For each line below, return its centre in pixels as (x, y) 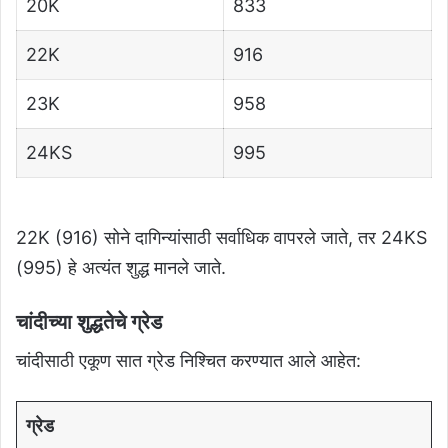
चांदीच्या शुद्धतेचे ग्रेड (89, 322)
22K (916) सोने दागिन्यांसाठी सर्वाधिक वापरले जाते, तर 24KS (221, 237)
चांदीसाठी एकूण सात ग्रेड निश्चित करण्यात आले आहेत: (188, 360)
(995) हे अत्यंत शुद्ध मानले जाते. (121, 267)
